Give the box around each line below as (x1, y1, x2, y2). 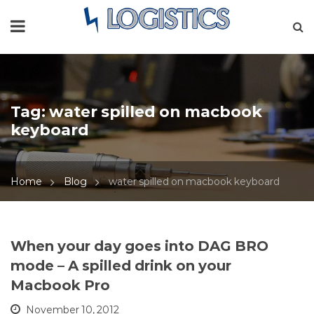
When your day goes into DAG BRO (11, 238, 268, 255)
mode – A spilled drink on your (11, 257, 231, 275)
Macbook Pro (11, 277, 110, 294)
